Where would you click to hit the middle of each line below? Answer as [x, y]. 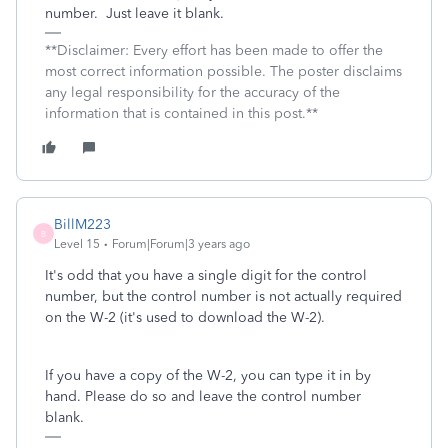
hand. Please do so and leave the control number [203, 396]
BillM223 [82, 224]
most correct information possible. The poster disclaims [223, 71]
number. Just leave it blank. [134, 13]
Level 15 [77, 244]
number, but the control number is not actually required [223, 296]
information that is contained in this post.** [181, 113]
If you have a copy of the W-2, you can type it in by [208, 375]
